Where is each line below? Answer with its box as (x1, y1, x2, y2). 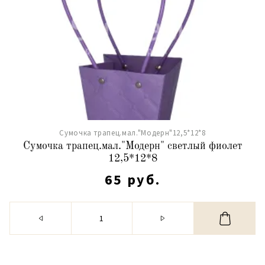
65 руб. (104, 170, 161, 189)
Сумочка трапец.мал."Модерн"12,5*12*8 (59, 128, 206, 138)
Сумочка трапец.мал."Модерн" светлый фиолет (22, 141, 243, 151)
